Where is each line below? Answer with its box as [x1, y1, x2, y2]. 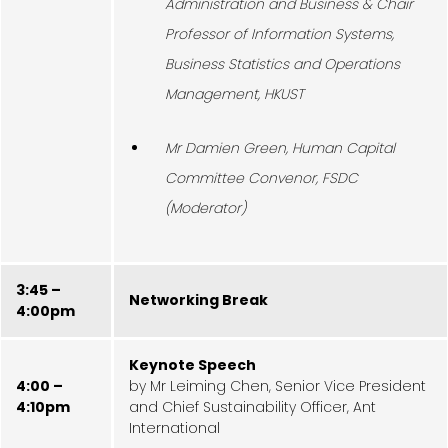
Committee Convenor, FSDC [165, 167, 358, 188]
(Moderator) [165, 197, 246, 218]
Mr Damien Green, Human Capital [165, 137, 395, 158]
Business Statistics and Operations [165, 53, 400, 74]
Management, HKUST [165, 83, 304, 104]
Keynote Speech [129, 354, 256, 375]
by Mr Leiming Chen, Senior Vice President [129, 375, 426, 396]
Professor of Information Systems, [165, 23, 394, 44]
